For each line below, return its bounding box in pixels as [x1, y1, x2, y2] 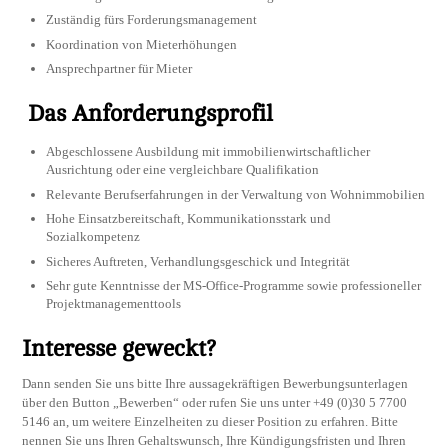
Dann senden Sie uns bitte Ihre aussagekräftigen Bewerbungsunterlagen [22, 376, 409, 392]
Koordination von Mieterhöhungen [46, 36, 238, 52]
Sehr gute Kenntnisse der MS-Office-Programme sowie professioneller [46, 278, 422, 293]
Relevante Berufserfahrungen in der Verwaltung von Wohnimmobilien [46, 186, 426, 202]
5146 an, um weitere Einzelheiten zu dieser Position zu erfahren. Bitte [22, 414, 399, 430]
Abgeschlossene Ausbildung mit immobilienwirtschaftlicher [46, 144, 371, 160]
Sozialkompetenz [46, 229, 141, 245]
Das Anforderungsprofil [28, 101, 274, 128]
